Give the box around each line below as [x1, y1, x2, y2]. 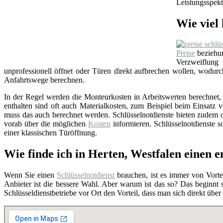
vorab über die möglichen [4, 119, 88, 128]
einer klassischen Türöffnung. [4, 128, 97, 137]
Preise [176, 49, 195, 58]
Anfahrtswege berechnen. [4, 76, 85, 85]
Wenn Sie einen [4, 171, 57, 180]
